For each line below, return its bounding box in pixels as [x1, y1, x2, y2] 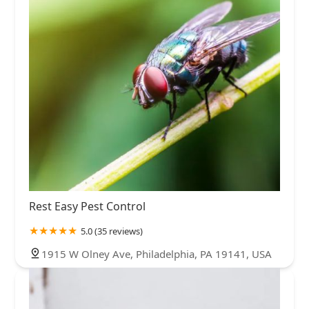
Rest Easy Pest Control [29, 199, 146, 215]
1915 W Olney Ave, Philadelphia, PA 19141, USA [41, 247, 272, 261]
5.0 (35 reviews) [81, 225, 143, 238]
